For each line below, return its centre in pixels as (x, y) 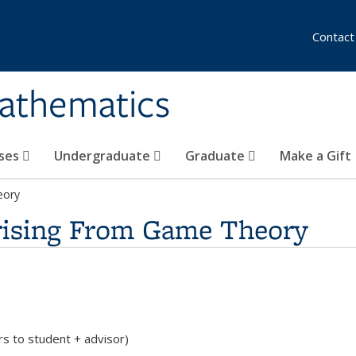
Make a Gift (315, 156)
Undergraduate (104, 156)
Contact (333, 37)
